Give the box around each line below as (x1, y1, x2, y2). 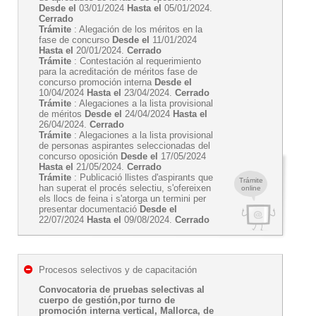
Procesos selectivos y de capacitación (39, 265, 197, 275)
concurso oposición (39, 151, 121, 162)
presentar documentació (39, 204, 140, 214)
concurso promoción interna (39, 77, 154, 87)
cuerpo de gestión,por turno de (39, 295, 175, 305)
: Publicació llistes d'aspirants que (71, 172, 213, 183)
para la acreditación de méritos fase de (39, 66, 197, 77)
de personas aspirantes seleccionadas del (39, 140, 210, 151)
